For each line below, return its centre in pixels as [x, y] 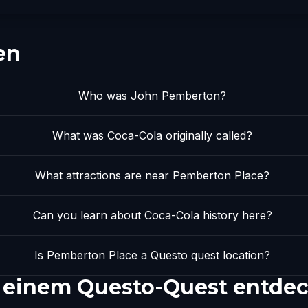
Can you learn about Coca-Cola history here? [152, 215]
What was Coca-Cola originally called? [153, 135]
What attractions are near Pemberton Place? [153, 175]
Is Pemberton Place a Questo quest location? [153, 255]
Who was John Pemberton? [153, 96]
